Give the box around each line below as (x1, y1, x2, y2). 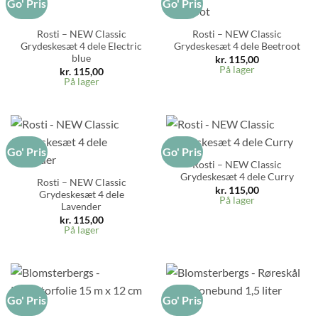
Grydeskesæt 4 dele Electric (21, 40, 142, 53)
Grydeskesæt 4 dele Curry (180, 171, 294, 183)
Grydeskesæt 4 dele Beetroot (173, 40, 300, 53)
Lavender (61, 201, 102, 213)
